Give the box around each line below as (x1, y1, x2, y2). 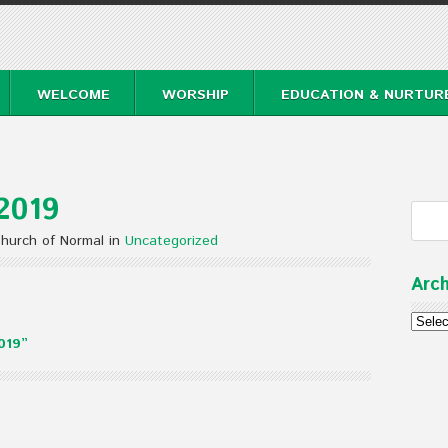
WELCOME (37, 85, 110, 105)
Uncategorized (125, 231, 218, 251)
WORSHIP (162, 85, 229, 105)
